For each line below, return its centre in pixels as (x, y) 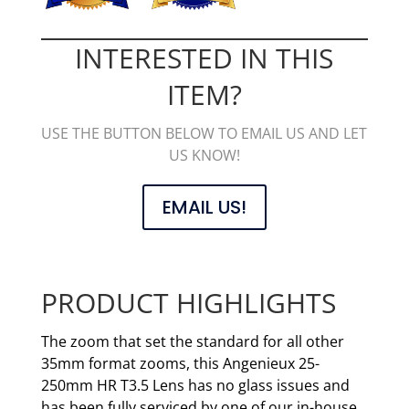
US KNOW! (204, 155)
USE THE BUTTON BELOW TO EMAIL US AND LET (204, 133)
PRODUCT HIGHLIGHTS (188, 302)
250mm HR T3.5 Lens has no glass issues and (195, 385)
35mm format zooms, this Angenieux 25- (180, 363)
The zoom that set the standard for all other (192, 341)
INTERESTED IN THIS (204, 58)
